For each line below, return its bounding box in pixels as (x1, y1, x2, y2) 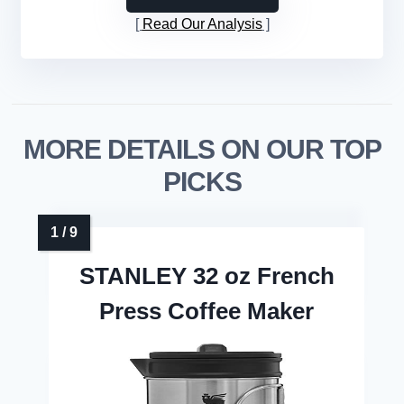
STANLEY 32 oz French (78, 262, 335, 290)
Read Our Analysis (142, 16, 262, 32)
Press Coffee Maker (99, 298, 314, 326)
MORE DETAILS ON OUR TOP (23, 134, 381, 165)
